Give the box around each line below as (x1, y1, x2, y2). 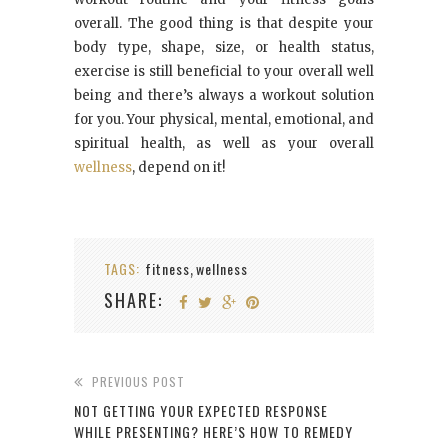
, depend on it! (132, 159, 225, 177)
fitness (145, 258, 190, 280)
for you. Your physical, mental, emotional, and (74, 111, 374, 129)
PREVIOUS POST (92, 373, 185, 391)
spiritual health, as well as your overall (74, 135, 374, 153)
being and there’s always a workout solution (74, 87, 374, 105)
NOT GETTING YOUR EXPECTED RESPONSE (74, 400, 328, 422)
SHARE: (104, 287, 163, 314)
